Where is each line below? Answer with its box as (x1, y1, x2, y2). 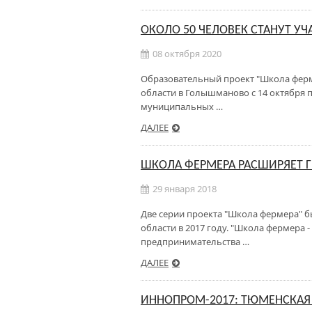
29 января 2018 (153, 182, 217, 195)
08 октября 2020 (153, 47, 221, 60)
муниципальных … (141, 100, 223, 113)
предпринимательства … (141, 235, 249, 248)
